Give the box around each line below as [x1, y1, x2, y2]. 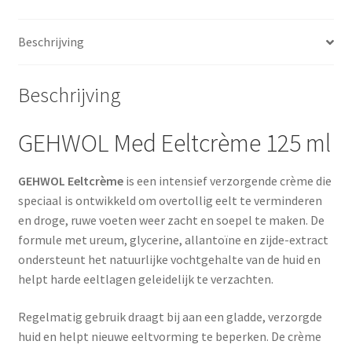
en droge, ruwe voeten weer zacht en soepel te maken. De [17, 212, 324, 229]
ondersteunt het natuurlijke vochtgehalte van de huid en [17, 251, 321, 268]
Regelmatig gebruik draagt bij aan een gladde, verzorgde [17, 308, 322, 324]
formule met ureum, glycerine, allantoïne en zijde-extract [17, 232, 328, 248]
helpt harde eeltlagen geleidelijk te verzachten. [17, 271, 273, 288]
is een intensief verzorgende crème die [123, 173, 332, 189]
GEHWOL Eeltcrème [17, 173, 123, 189]
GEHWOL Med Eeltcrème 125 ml [17, 126, 331, 159]
